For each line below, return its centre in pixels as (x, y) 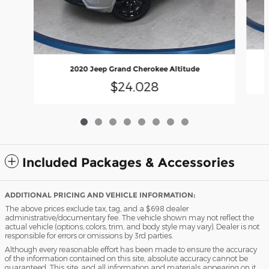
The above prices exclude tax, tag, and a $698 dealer (97, 209)
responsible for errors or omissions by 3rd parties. (89, 236)
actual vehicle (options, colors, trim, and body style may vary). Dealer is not (132, 227)
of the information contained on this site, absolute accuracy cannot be (126, 258)
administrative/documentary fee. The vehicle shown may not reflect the (129, 218)
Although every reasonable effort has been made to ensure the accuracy (131, 249)
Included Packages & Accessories (128, 163)
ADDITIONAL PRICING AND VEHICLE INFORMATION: (100, 195)
